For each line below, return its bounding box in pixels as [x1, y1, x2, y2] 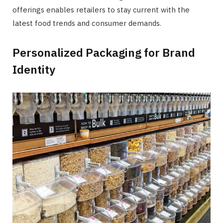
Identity [12, 61, 55, 77]
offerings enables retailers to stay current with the [12, 4, 190, 14]
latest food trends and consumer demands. [12, 18, 161, 28]
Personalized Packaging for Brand [12, 44, 195, 60]
